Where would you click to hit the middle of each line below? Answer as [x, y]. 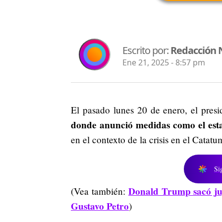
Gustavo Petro [100, 206]
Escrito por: [146, 51]
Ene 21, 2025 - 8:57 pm [164, 63]
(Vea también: [100, 191]
